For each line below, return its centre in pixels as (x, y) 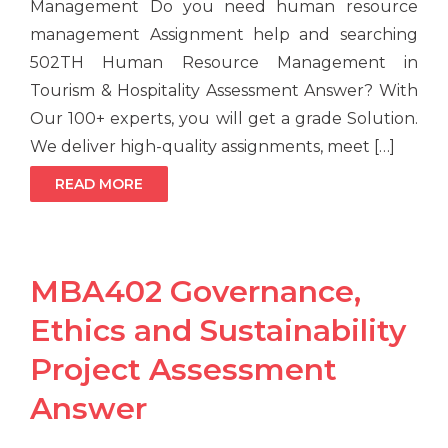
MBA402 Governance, (196, 292)
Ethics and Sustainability (218, 331)
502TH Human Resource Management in (224, 63)
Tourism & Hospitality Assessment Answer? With (224, 91)
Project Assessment (184, 370)
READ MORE (99, 184)
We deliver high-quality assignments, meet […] (213, 147)
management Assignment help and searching (224, 35)
